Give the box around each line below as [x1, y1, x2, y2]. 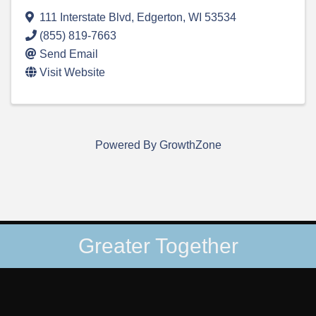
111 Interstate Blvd [39, 11, 131, 24]
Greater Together [78, 234, 238, 258]
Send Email [39, 48, 98, 61]
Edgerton [137, 11, 183, 24]
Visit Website [39, 66, 105, 79]
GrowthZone [159, 139, 221, 152]
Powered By [95, 139, 159, 152]
